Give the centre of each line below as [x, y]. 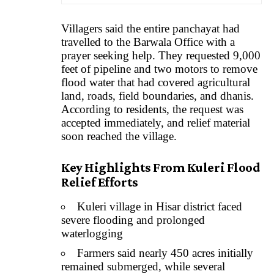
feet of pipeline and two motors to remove [159, 68]
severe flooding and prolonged [133, 220]
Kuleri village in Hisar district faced [160, 207]
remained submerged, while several [143, 266]
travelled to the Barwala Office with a [148, 42]
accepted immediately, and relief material [156, 122]
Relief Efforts [100, 182]
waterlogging [92, 234]
